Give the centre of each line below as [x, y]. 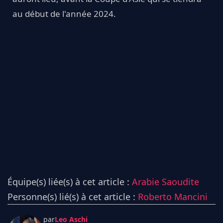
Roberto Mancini [173, 197]
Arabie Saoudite [166, 182]
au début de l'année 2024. [64, 14]
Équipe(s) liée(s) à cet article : [70, 182]
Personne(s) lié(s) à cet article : [73, 197]
